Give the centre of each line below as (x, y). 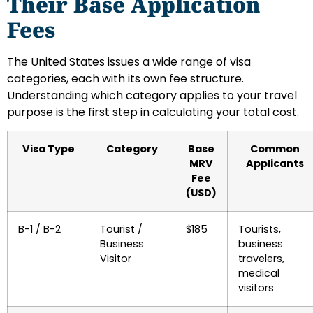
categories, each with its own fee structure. (125, 79)
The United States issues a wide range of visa (129, 62)
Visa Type (48, 149)
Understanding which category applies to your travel (152, 96)
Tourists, (260, 230)
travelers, (261, 259)
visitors (256, 288)
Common (275, 149)
